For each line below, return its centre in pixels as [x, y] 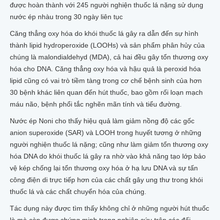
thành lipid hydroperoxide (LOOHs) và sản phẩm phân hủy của [107, 45]
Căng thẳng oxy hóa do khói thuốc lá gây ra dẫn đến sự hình [104, 33]
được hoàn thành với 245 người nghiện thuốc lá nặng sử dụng [107, 5]
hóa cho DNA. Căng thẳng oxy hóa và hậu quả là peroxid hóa [105, 69]
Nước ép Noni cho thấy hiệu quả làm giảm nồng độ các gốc [102, 121]
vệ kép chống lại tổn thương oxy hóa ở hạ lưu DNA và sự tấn [104, 168]
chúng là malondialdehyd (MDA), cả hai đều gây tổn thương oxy [109, 57]
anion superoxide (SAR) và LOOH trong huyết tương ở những [106, 133]
